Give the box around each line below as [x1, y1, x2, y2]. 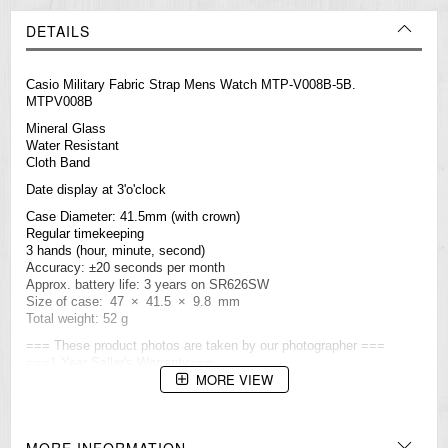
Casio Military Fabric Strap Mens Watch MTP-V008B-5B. [26, 77, 356, 93]
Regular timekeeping [26, 226, 144, 242]
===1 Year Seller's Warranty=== [26, 355, 213, 371]
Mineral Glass [26, 121, 106, 137]
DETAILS [26, 21, 90, 42]
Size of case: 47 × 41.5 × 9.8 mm [26, 294, 240, 310]
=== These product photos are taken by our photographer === [26, 338, 385, 354]
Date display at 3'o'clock [26, 182, 166, 198]
